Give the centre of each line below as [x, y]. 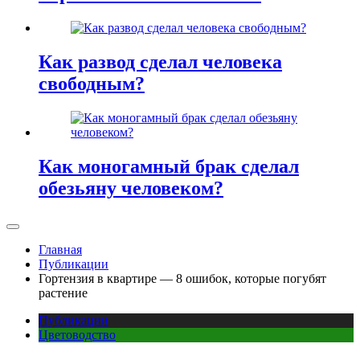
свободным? [92, 84]
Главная [60, 249]
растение [63, 292]
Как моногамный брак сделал [169, 166]
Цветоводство [77, 334]
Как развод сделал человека [160, 62]
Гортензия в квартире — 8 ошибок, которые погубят [182, 278]
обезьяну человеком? [131, 188]
